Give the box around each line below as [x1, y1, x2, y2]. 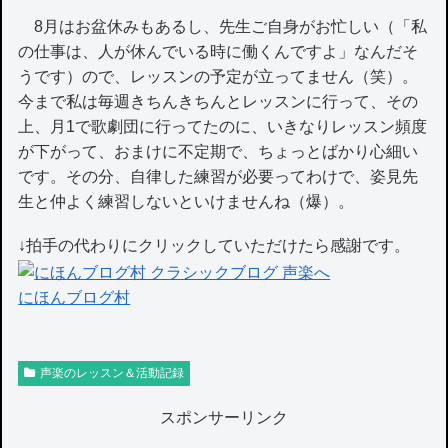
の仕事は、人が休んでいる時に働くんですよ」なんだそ [18, 43, 419, 61]
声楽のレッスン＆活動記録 [40, 365, 185, 380]
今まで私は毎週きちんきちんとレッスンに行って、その [18, 93, 419, 111]
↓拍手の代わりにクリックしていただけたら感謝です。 [18, 237, 411, 255]
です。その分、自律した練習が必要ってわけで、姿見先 [18, 168, 419, 186]
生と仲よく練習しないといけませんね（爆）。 [18, 193, 355, 211]
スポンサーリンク [160, 408, 288, 426]
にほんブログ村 [18, 288, 131, 306]
